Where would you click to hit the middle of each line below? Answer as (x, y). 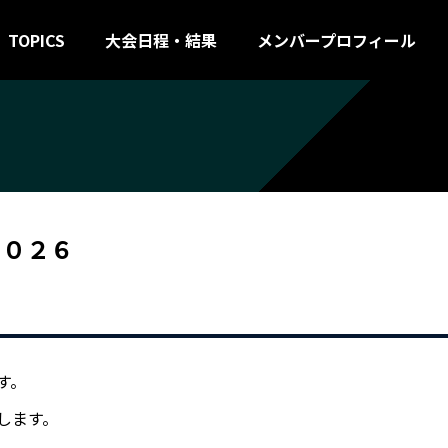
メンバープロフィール (336, 40)
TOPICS (36, 40)
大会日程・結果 (161, 40)
